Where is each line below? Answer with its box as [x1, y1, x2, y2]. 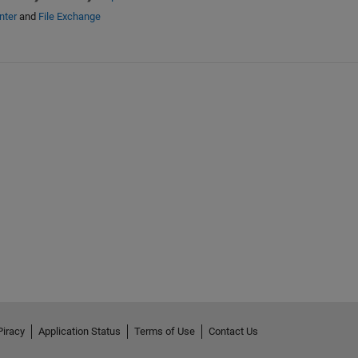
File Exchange [38, 10, 101, 23]
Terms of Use [133, 324, 195, 337]
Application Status [38, 324, 121, 337]
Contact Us [208, 324, 258, 337]
